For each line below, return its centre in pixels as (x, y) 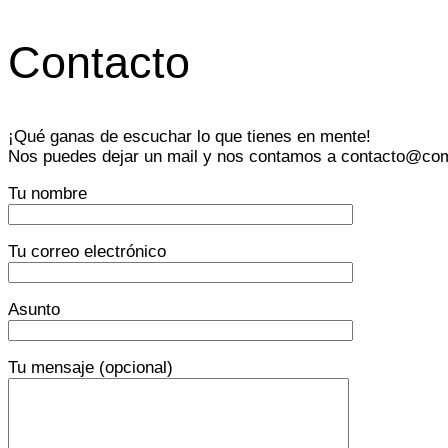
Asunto (34, 309)
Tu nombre (47, 193)
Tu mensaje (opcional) (90, 367)
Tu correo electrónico (87, 251)
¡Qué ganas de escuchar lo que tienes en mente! (189, 136)
